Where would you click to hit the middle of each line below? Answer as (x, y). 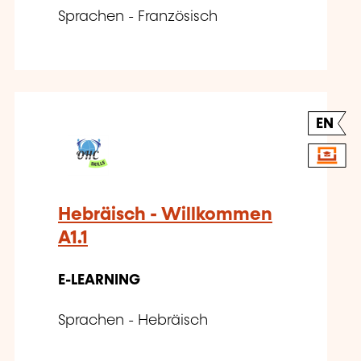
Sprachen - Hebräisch (133, 320)
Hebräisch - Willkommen (165, 214)
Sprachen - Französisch (138, 17)
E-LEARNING (99, 280)
